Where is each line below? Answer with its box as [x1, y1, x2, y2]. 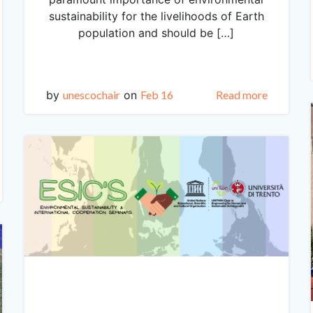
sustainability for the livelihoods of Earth [48, 8, 264, 23]
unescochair [62, 87, 120, 101]
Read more [216, 87, 268, 101]
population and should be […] [78, 25, 235, 40]
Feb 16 [140, 87, 173, 101]
